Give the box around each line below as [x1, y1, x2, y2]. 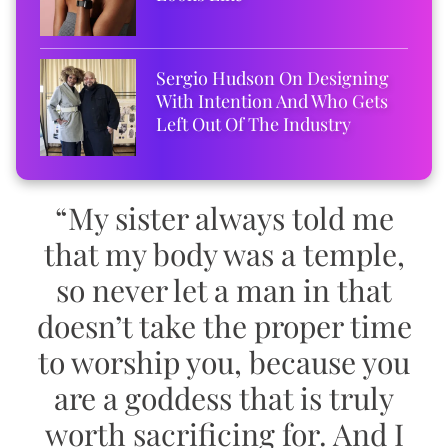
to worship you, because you [38, 341, 410, 382]
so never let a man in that [56, 269, 392, 310]
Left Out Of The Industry [156, 112, 352, 137]
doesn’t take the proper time [36, 305, 412, 346]
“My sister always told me [54, 197, 394, 238]
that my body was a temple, [43, 233, 405, 274]
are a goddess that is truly [54, 377, 394, 418]
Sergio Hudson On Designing [156, 66, 390, 91]
